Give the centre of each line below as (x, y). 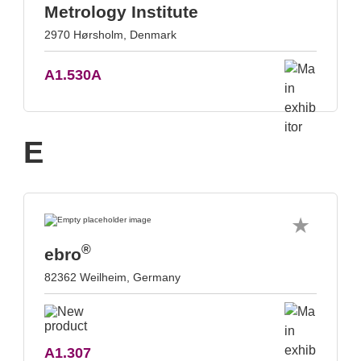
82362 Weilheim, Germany (112, 277)
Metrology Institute (121, 12)
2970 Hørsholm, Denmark (110, 35)
